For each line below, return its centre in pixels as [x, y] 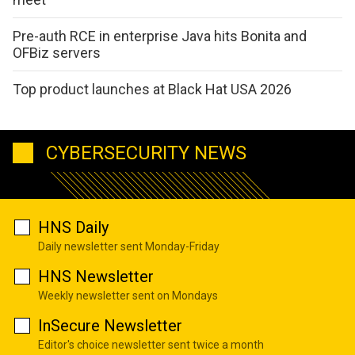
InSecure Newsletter [110, 326]
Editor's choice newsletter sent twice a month [151, 345]
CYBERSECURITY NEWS [146, 153]
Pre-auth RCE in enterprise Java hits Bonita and [160, 36]
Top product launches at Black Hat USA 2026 [152, 89]
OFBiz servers [57, 52]
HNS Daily [73, 228]
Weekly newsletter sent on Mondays [128, 296]
